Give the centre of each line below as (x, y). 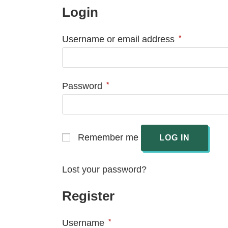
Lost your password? (104, 169)
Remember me (108, 137)
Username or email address (120, 39)
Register (88, 196)
